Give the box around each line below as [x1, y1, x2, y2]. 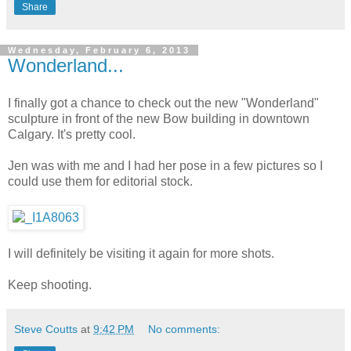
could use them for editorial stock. [8, 174, 193, 188]
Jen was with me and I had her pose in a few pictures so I [8, 158, 323, 172]
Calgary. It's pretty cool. [8, 127, 136, 141]
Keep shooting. [8, 277, 92, 291]
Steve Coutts [14, 322, 78, 335]
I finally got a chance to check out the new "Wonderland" [8, 96, 319, 110]
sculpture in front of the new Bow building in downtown [8, 111, 309, 125]
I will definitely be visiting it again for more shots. [8, 246, 274, 260]
